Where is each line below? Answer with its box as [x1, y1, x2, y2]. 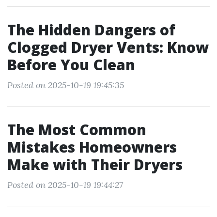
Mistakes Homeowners [7, 137, 177, 157]
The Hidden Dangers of [7, 20, 175, 40]
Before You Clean [7, 55, 135, 75]
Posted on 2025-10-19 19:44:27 [7, 179, 123, 190]
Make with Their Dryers [7, 155, 183, 174]
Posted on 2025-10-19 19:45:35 [7, 79, 124, 91]
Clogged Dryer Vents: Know [7, 37, 209, 57]
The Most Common [7, 120, 146, 139]
